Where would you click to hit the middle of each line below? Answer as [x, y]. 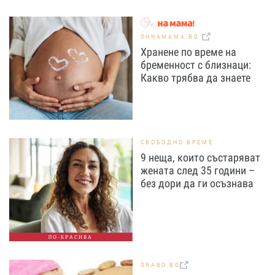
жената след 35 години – [197, 170]
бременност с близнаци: [196, 65]
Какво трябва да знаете [195, 78]
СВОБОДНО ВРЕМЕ [177, 142]
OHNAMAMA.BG [171, 37]
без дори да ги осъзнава [197, 183]
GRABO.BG [160, 265]
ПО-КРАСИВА [71, 237]
